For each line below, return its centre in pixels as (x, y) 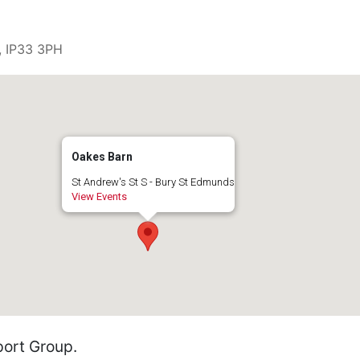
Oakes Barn (102, 157)
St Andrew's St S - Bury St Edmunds (153, 182)
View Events (99, 196)
